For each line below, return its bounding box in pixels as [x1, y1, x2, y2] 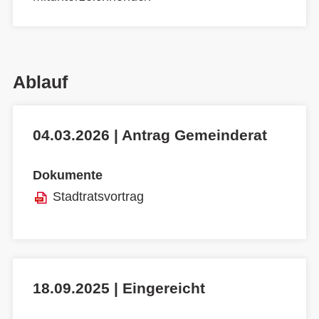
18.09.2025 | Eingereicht [33, 279, 205, 296]
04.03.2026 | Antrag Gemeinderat [33, 127, 267, 143]
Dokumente [33, 168, 103, 183]
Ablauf [13, 72, 68, 92]
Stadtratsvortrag [53, 189, 144, 204]
